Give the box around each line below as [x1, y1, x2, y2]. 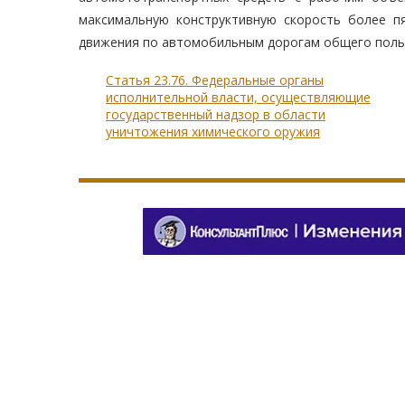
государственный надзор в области [106, 106, 325, 124]
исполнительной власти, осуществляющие [106, 89, 371, 107]
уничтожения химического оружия [106, 123, 320, 141]
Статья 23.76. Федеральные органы [106, 71, 324, 89]
